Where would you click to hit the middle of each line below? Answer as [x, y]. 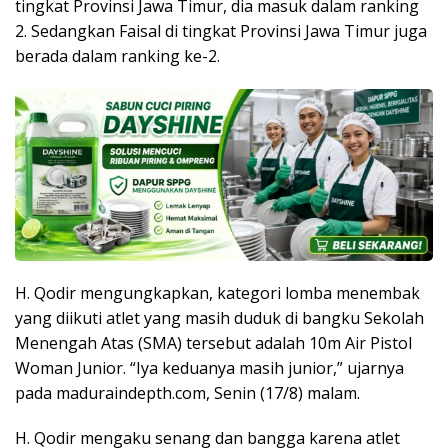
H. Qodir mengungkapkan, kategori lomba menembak [217, 293]
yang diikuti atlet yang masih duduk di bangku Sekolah [219, 318]
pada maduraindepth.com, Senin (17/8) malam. [187, 393]
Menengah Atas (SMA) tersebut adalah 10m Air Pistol [213, 343]
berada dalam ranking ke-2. [117, 56]
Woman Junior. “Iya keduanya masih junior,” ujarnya [209, 368]
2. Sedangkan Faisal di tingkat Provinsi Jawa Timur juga [221, 31]
